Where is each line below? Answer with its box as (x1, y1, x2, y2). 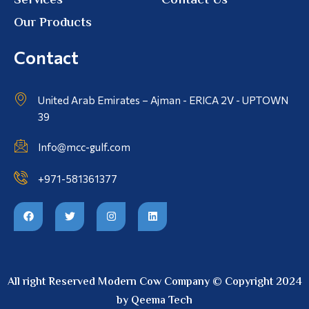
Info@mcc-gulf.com (38, 140, 130, 153)
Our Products (14, 12, 92, 33)
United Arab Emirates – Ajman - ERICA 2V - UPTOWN (38, 93, 288, 106)
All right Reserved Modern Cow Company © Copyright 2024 (7, 273, 302, 291)
